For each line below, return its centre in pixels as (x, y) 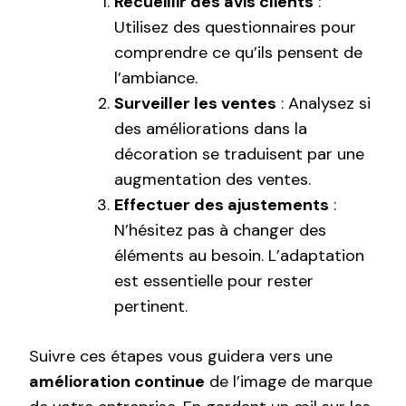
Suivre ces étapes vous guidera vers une (181, 357)
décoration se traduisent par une (239, 155)
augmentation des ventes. (213, 180)
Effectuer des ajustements (222, 205)
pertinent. (151, 307)
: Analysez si (324, 104)
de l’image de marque (289, 382)
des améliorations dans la (211, 129)
